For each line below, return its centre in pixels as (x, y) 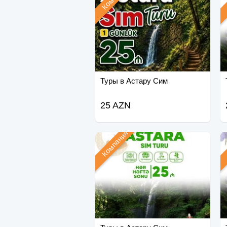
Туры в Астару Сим (134, 81)
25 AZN (115, 106)
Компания (115, 144)
